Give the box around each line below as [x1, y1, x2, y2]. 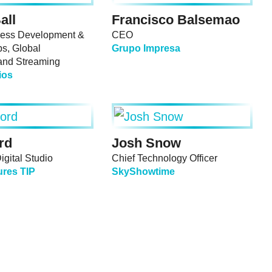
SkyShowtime [112, 166, 175, 177]
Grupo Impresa [112, 43, 180, 54]
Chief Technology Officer [112, 153, 217, 164]
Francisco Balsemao [112, 12, 240, 28]
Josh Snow [112, 135, 181, 151]
